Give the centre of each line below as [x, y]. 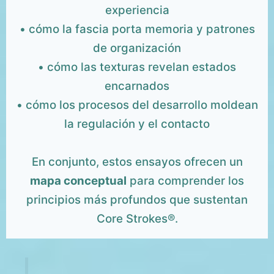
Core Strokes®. [137, 219]
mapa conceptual [78, 181]
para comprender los [185, 181]
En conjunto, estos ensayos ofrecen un [137, 162]
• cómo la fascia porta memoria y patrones [137, 29]
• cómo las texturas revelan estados [137, 67]
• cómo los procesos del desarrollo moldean [137, 105]
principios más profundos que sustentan [137, 200]
